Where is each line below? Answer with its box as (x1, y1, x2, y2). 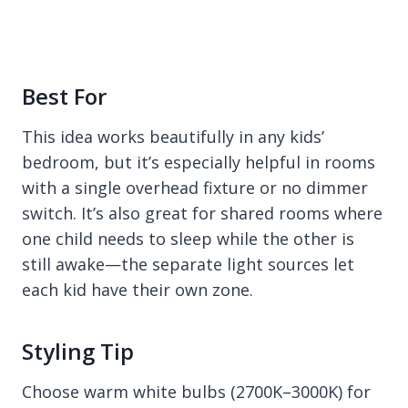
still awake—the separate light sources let (22, 253, 354, 275)
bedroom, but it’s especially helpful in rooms (22, 151, 375, 173)
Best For (22, 81, 107, 111)
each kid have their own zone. (22, 279, 253, 301)
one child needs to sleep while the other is (22, 228, 354, 250)
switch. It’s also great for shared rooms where (22, 202, 382, 224)
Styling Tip (22, 336, 134, 366)
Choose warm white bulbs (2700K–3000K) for (22, 381, 371, 403)
